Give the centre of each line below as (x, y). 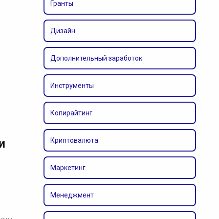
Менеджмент (72, 195)
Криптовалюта (74, 140)
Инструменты (72, 86)
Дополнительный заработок (96, 58)
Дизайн (63, 31)
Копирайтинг (71, 113)
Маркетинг (68, 168)
